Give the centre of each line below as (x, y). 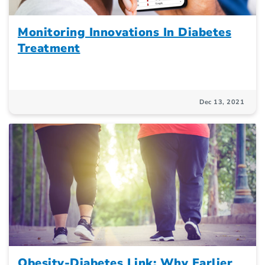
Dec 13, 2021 (222, 102)
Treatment (49, 48)
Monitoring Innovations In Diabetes (125, 32)
